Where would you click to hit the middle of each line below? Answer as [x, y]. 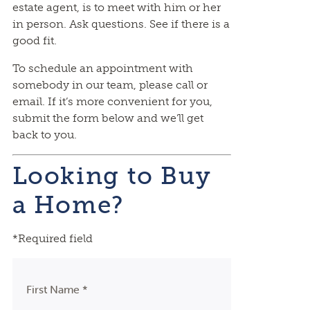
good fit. [34, 40]
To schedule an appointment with [102, 68]
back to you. [44, 135]
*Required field [52, 238]
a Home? [68, 205]
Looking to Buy [112, 176]
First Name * [57, 289]
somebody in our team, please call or [110, 85]
